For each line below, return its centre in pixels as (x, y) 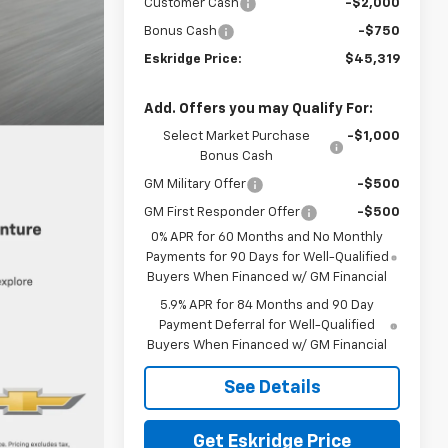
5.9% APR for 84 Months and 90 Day (267, 305)
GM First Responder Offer (222, 212)
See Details (272, 387)
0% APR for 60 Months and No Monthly (267, 237)
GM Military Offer (195, 184)
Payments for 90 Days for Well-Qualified (267, 257)
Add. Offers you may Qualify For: (259, 108)
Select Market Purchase (237, 136)
